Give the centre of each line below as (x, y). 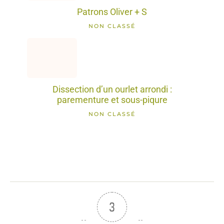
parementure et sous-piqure (112, 99)
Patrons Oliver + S (112, 12)
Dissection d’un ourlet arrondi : (112, 89)
